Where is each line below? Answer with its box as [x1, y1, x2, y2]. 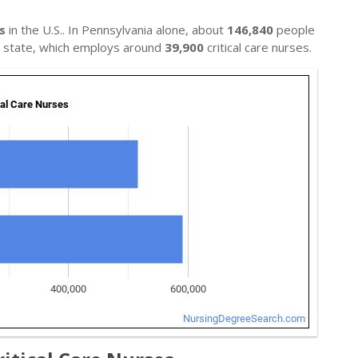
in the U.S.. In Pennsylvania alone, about [6, 22, 227, 38]
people [273, 22, 315, 38]
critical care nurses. [204, 39, 312, 55]
